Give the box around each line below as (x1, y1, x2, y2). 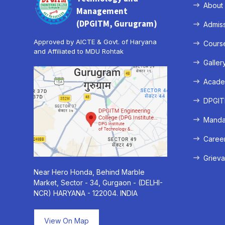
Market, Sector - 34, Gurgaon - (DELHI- (34, 178, 163, 187)
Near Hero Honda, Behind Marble (34, 167, 145, 176)
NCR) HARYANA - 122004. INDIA (34, 188, 138, 197)
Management (76, 6, 128, 18)
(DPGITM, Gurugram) (76, 18, 158, 30)
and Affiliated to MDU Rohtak (34, 47, 124, 55)
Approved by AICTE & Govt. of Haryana (34, 38, 157, 46)
